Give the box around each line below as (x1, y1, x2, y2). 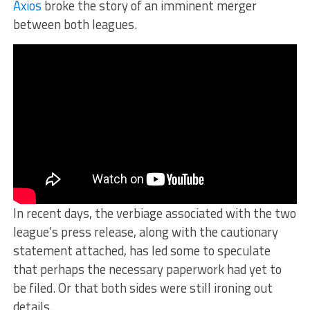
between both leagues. (12, 15, 137, 35)
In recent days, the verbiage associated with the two (12, 203, 296, 224)
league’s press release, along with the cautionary (12, 222, 278, 242)
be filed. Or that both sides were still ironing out (12, 278, 273, 298)
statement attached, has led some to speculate (12, 241, 271, 261)
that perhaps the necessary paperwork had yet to (12, 259, 282, 280)
